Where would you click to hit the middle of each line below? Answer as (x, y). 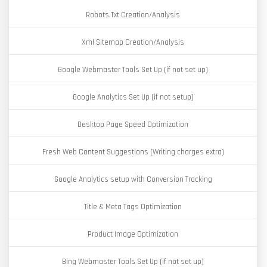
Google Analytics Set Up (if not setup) (133, 97)
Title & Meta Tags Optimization (133, 207)
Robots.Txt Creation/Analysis (133, 15)
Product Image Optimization (133, 234)
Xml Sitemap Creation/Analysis (133, 42)
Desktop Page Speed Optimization (133, 125)
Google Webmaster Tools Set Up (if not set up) (133, 70)
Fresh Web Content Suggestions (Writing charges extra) (133, 152)
